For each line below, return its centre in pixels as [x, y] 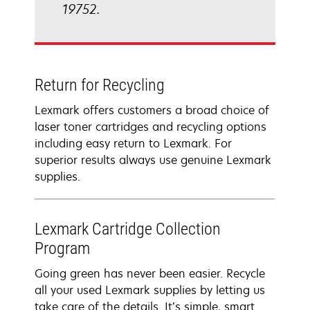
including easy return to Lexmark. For [133, 143]
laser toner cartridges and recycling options [151, 127]
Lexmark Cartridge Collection [128, 229]
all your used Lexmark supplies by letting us [150, 290]
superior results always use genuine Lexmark [153, 160]
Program [62, 248]
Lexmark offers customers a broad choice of [152, 110]
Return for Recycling [100, 85]
